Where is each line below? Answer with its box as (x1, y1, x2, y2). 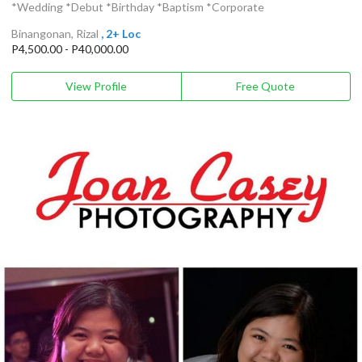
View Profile (65, 78, 128, 93)
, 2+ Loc (101, 26, 141, 40)
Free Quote (236, 78, 296, 93)
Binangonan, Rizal (11, 26, 99, 40)
